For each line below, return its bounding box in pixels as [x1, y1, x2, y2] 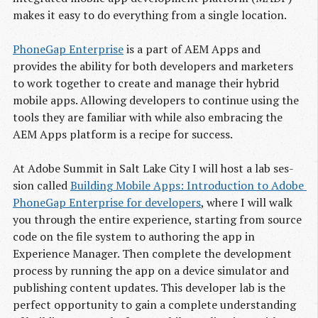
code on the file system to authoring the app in [13, 229, 255, 245]
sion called [13, 177, 70, 194]
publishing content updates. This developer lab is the [13, 280, 285, 296]
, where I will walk [201, 194, 292, 211]
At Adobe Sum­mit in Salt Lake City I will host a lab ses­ [13, 160, 294, 177]
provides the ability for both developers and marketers [13, 58, 293, 75]
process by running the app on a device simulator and [13, 263, 289, 279]
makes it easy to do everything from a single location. [13, 7, 287, 23]
